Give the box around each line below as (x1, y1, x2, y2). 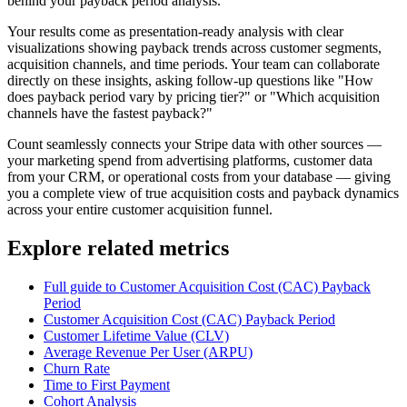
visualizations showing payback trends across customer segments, (7, 39, 382, 55)
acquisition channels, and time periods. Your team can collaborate (7, 55, 380, 72)
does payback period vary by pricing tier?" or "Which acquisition (7, 88, 380, 104)
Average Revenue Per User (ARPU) (44, 343, 253, 360)
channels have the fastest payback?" (7, 104, 213, 121)
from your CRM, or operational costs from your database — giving (7, 168, 391, 184)
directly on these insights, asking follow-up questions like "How (7, 72, 373, 88)
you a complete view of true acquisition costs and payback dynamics (7, 184, 399, 201)
